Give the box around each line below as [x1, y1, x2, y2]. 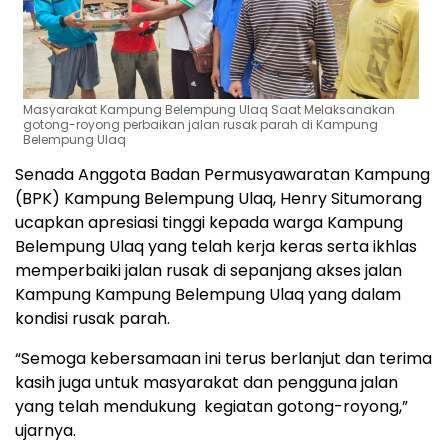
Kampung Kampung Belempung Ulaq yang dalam [15, 282, 401, 306]
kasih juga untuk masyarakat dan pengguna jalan [15, 370, 398, 394]
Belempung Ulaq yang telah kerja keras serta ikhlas [15, 234, 417, 258]
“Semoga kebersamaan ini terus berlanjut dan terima [15, 346, 432, 370]
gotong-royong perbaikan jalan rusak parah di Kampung [23, 115, 379, 133]
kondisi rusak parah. [15, 306, 170, 330]
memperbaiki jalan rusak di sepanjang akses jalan [15, 258, 402, 282]
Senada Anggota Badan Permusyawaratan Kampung [15, 162, 430, 186]
